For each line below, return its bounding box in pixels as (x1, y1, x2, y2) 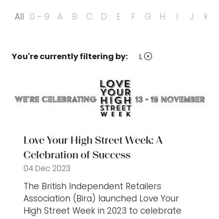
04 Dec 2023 (23, 162, 70, 174)
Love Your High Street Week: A (23, 133, 162, 146)
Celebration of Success (23, 148, 131, 161)
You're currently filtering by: (12, 51, 128, 62)
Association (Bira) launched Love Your (23, 192, 179, 204)
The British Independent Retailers (23, 180, 161, 192)
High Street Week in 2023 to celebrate (23, 204, 181, 217)
